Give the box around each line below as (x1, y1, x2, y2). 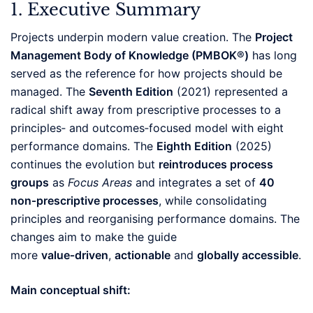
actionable (115, 247, 170, 262)
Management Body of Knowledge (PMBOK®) (10, 48, 249, 62)
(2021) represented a (173, 84, 288, 99)
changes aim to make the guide (10, 229, 177, 244)
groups (10, 175, 49, 189)
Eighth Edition (156, 138, 232, 153)
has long (249, 48, 297, 62)
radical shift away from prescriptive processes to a (10, 102, 281, 117)
